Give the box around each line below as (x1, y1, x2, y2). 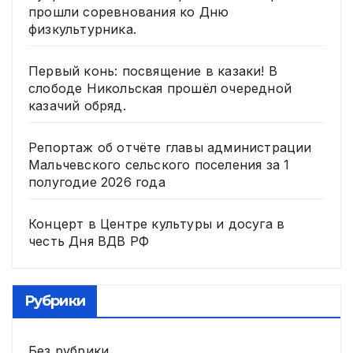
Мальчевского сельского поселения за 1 (28, 157, 290, 173)
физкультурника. (28, 21, 136, 38)
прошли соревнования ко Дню (28, 4, 229, 20)
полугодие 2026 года (28, 174, 165, 191)
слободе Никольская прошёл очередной (28, 80, 292, 97)
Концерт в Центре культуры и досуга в (28, 216, 285, 232)
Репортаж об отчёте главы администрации (28, 139, 312, 156)
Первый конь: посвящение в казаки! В (28, 63, 277, 80)
